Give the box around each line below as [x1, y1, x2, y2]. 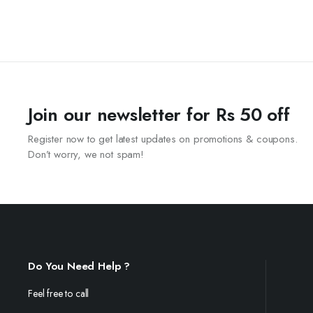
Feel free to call [28, 286, 89, 300]
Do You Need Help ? [28, 259, 131, 274]
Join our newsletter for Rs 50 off [28, 101, 290, 128]
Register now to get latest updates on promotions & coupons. [28, 131, 298, 147]
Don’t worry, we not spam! [28, 147, 144, 162]
